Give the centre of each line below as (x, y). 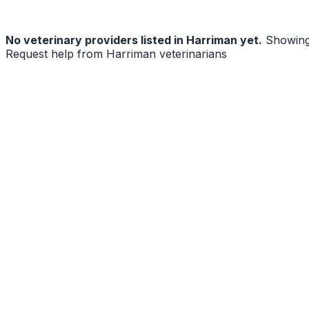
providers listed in (134, 40)
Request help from (56, 53)
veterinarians (193, 53)
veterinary (53, 40)
